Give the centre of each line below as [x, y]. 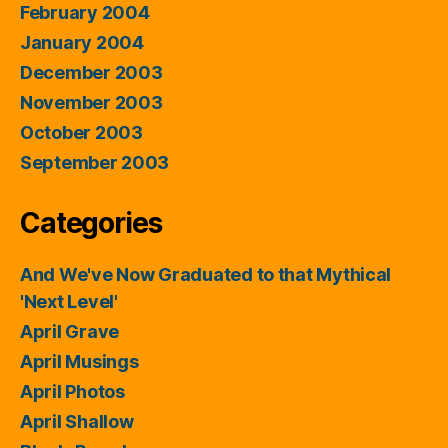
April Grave [70, 331]
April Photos [72, 391]
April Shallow [77, 421]
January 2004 [82, 42]
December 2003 [91, 72]
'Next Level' [69, 301]
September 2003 [95, 162]
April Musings [79, 361]
